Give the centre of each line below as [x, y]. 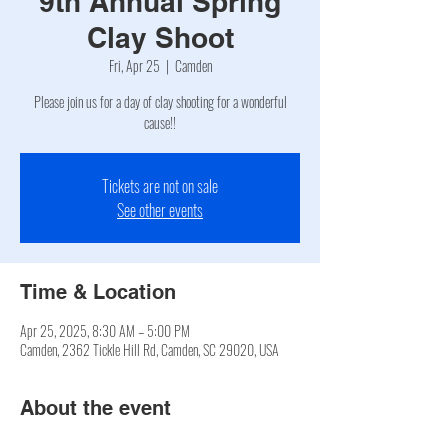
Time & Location [98, 292]
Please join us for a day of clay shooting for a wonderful [160, 101]
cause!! [160, 122]
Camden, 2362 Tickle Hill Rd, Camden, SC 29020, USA [149, 349]
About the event [95, 408]
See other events [160, 210]
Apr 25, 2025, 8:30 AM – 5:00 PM [105, 330]
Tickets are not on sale [160, 186]
